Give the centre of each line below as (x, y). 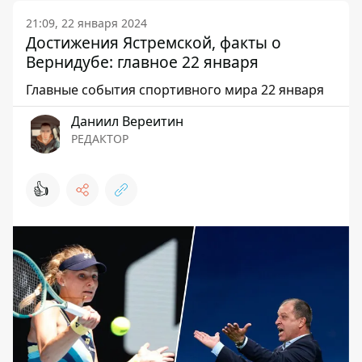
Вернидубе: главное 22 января (142, 62)
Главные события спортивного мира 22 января (175, 90)
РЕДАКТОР (100, 139)
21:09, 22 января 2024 (86, 23)
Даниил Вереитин (127, 121)
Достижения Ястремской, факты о (154, 42)
